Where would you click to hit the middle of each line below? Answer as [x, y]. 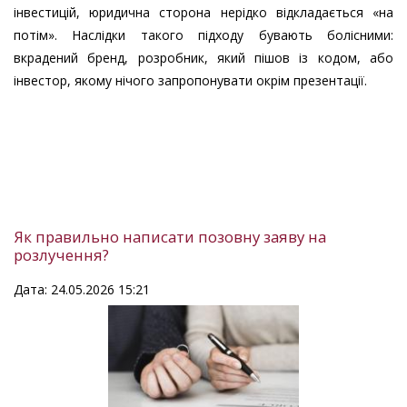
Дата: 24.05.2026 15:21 [82, 289]
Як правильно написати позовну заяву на [170, 236]
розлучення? [61, 254]
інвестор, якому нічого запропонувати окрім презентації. [190, 80]
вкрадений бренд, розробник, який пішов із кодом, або [203, 57]
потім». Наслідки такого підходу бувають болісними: [203, 35]
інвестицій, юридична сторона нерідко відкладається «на [203, 12]
